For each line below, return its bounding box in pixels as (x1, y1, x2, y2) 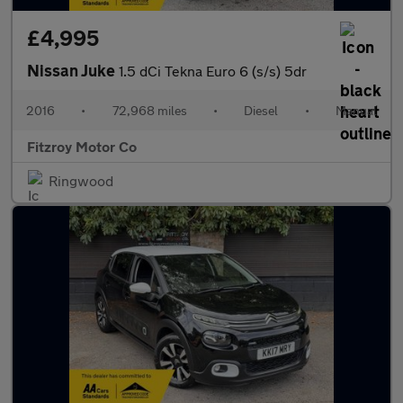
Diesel (244, 103, 279, 118)
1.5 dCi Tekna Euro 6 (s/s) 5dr (119, 62, 307, 79)
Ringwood (49, 172, 113, 189)
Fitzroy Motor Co (27, 138, 137, 155)
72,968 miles (112, 103, 187, 118)
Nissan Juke (27, 60, 119, 80)
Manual (335, 103, 377, 118)
